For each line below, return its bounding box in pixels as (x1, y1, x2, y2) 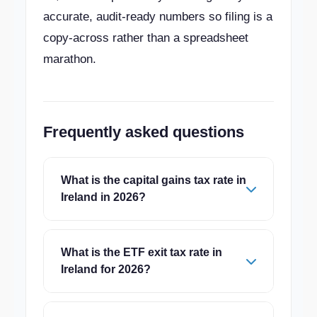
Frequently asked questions (43, 123, 244, 141)
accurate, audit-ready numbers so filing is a (43, 10, 272, 23)
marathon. (43, 52, 96, 66)
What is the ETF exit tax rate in (61, 246, 222, 258)
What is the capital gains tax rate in (61, 174, 246, 186)
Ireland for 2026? (61, 263, 151, 275)
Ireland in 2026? (61, 191, 146, 203)
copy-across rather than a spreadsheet (43, 31, 248, 45)
